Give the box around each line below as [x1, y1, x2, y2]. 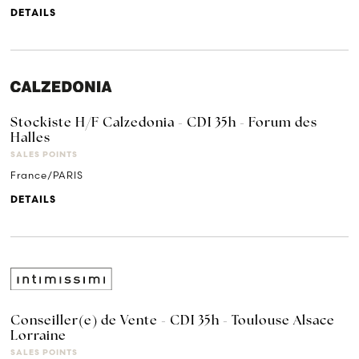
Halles [10, 131, 51, 145]
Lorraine [10, 329, 67, 343]
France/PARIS [10, 168, 84, 181]
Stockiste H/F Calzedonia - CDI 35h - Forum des [10, 116, 318, 130]
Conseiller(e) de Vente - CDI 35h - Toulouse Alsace [10, 314, 336, 328]
